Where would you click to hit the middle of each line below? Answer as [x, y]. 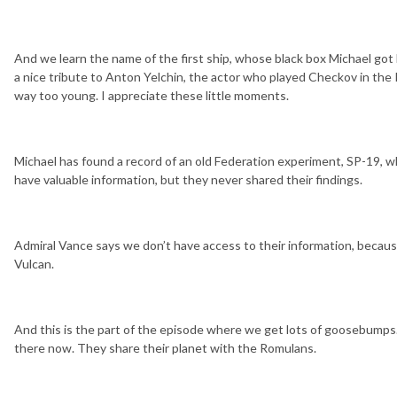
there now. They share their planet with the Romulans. [165, 347]
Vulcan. [34, 263]
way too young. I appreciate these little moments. [152, 95]
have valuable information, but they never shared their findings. [188, 179]
